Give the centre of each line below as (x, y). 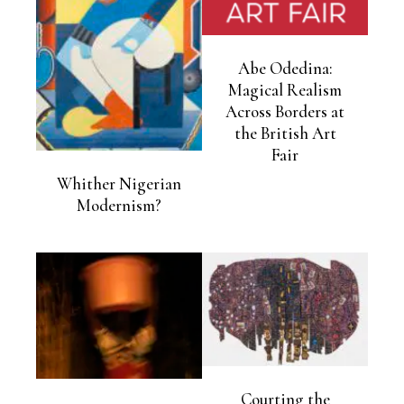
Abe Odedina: (285, 69)
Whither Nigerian (119, 184)
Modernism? (119, 205)
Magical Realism (285, 91)
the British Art (285, 134)
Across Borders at (285, 112)
